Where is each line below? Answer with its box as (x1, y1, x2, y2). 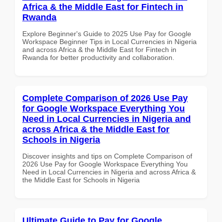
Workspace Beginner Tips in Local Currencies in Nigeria (22, 37, 197, 46)
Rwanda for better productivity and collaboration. (22, 53, 174, 61)
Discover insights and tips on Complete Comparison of (22, 152, 192, 160)
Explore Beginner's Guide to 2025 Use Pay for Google (22, 29, 191, 38)
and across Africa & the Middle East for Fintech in (22, 45, 176, 54)
